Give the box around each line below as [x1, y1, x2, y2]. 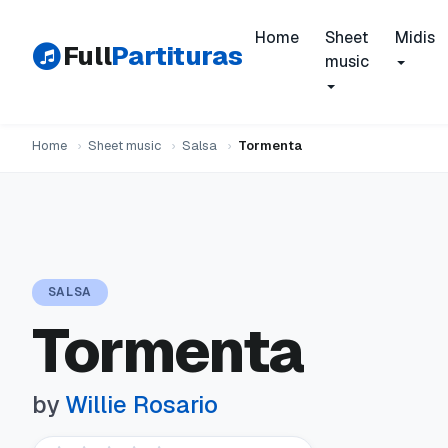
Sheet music [88, 137, 161, 154]
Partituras [111, 39, 243, 73]
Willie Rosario [65, 389, 218, 420]
